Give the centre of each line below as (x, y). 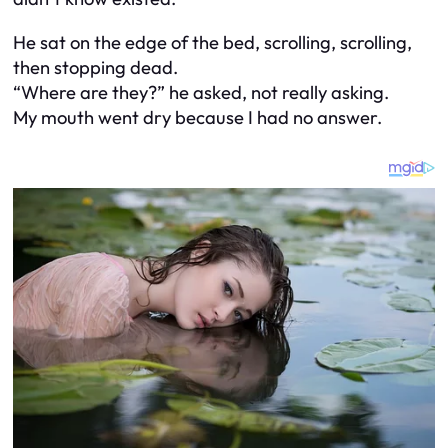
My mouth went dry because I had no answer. (197, 117)
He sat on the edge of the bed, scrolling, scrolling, (212, 42)
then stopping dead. (95, 67)
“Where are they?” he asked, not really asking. (201, 92)
